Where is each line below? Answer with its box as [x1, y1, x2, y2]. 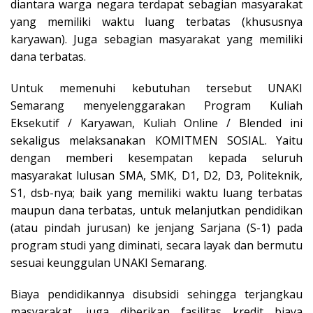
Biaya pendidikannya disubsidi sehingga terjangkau [10, 286, 303, 303]
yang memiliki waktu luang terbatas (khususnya [10, 14, 303, 30]
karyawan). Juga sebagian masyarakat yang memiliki [10, 31, 303, 48]
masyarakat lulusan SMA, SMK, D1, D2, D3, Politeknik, [10, 168, 303, 184]
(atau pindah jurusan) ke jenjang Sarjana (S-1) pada [10, 220, 303, 236]
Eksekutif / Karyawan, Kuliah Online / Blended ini [10, 115, 303, 131]
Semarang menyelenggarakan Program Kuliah [10, 98, 303, 114]
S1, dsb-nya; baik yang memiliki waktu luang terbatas [10, 185, 303, 201]
